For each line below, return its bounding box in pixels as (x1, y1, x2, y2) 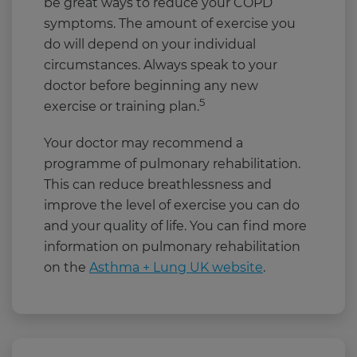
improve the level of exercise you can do (44, 198, 300, 214)
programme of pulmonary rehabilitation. (44, 156, 300, 172)
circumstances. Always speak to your (44, 57, 277, 73)
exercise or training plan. (44, 99, 199, 115)
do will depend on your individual (44, 37, 256, 53)
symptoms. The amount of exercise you (44, 16, 296, 32)
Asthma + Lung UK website (89, 260, 263, 276)
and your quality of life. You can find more (44, 218, 307, 234)
